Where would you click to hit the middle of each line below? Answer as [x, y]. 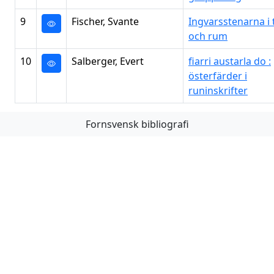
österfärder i [218, 76]
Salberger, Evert [108, 61]
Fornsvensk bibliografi [137, 124]
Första [37, 125]
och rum [208, 36]
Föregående [98, 125]
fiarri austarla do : [230, 61]
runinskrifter [218, 91]
